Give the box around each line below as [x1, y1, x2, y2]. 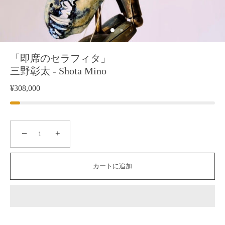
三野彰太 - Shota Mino [10, 65, 106, 76]
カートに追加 [93, 162, 132, 170]
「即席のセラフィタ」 [10, 53, 110, 64]
